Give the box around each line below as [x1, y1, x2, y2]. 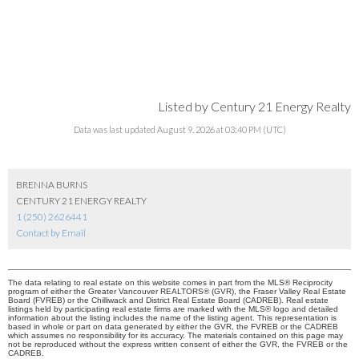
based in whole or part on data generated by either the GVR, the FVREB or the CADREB [8, 322, 338, 332]
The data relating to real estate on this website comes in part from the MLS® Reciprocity [8, 278, 333, 288]
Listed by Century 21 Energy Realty [158, 99, 351, 115]
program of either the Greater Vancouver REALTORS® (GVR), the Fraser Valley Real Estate [8, 287, 346, 296]
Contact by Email [16, 227, 86, 240]
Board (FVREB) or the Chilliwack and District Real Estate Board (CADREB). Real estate [8, 296, 329, 305]
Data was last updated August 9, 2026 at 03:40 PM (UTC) [73, 124, 286, 135]
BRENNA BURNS [16, 179, 87, 192]
